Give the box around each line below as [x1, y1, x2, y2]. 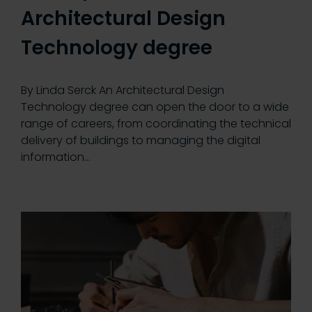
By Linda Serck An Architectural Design [21, 81, 224, 98]
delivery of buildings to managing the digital [21, 132, 260, 148]
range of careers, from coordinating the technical [21, 115, 291, 132]
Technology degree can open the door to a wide [21, 98, 289, 115]
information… [21, 148, 91, 165]
